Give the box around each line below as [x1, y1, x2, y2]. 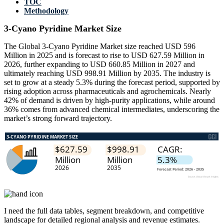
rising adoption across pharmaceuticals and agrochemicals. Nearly [4, 87, 211, 96]
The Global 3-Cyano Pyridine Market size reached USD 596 [4, 42, 195, 51]
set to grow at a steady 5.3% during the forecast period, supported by [4, 78, 220, 87]
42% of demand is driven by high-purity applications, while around [4, 96, 215, 105]
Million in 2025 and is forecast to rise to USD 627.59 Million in [4, 51, 204, 60]
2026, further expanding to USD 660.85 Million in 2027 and [4, 60, 195, 69]
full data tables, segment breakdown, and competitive [37, 206, 204, 215]
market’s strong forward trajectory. [4, 114, 112, 123]
